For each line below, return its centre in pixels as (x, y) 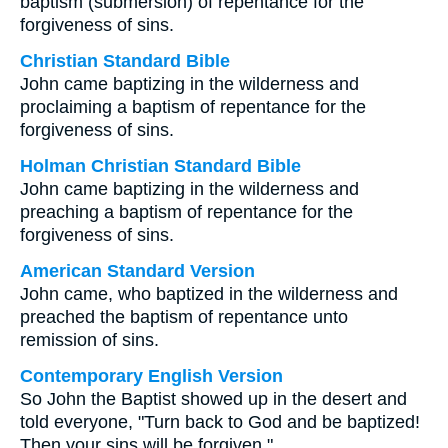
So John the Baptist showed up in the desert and (213, 399)
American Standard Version (137, 271)
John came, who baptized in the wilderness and (209, 294)
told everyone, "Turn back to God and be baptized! (220, 422)
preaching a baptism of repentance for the (186, 212)
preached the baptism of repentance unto (184, 317)
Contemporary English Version (151, 376)
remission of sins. (89, 340)
